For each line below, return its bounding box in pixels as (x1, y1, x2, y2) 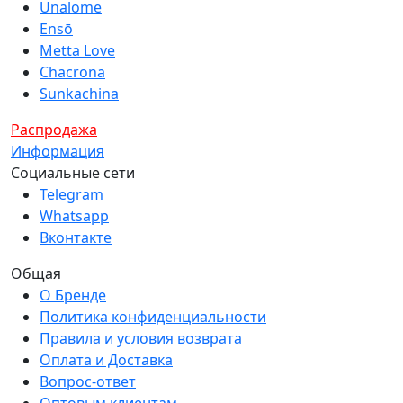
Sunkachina (40, 84, 119, 103)
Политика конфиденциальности (40, 307, 266, 327)
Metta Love (40, 40, 115, 60)
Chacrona (40, 62, 105, 82)
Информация (11, 141, 104, 161)
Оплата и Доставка (40, 350, 173, 370)
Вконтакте (40, 228, 112, 247)
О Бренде (40, 285, 106, 305)
